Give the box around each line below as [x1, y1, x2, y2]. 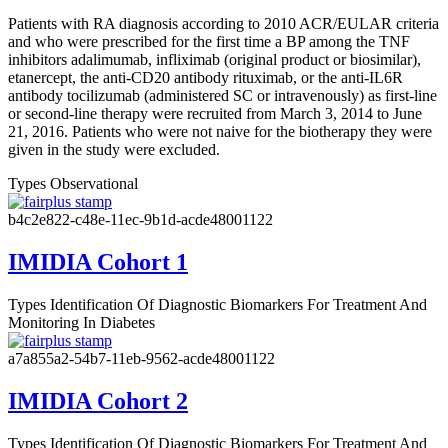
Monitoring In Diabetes [8, 313, 155, 331]
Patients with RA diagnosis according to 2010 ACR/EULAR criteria [8, 15, 439, 33]
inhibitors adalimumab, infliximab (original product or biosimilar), [8, 51, 421, 69]
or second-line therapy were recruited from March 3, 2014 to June [8, 105, 422, 123]
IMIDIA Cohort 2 [8, 387, 188, 414]
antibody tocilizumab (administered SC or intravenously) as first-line [8, 87, 437, 105]
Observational [50, 175, 138, 193]
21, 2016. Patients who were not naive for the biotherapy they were [8, 123, 432, 141]
